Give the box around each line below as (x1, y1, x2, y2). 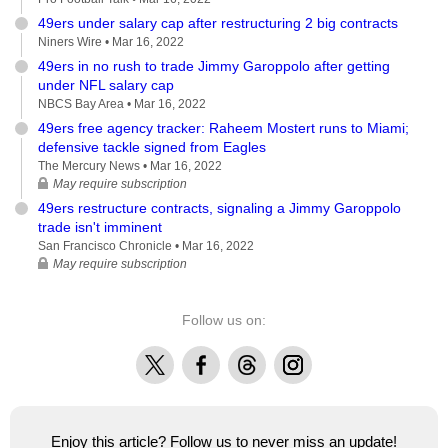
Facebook (182, 348, 245, 365)
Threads (228, 348, 281, 365)
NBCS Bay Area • (38, 96, 134, 111)
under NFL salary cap (38, 76, 174, 93)
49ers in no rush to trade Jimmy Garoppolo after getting (38, 57, 390, 74)
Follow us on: (182, 311, 266, 328)
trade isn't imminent (38, 218, 162, 235)
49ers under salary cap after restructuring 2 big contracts (38, 14, 398, 31)
